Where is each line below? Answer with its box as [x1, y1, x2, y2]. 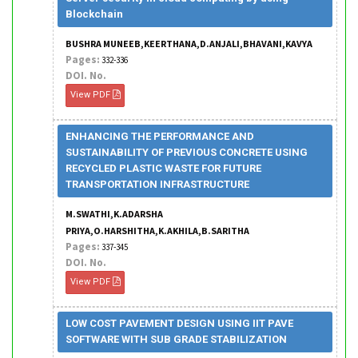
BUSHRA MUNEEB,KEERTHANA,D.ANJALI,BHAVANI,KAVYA [66, 38, 312, 50]
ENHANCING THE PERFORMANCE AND [66, 130, 254, 142]
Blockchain [66, 8, 123, 20]
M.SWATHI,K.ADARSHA [66, 208, 163, 220]
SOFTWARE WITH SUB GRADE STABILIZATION [66, 333, 287, 345]
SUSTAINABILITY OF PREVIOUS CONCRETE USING [66, 146, 308, 158]
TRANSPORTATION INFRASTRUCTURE [66, 178, 249, 190]
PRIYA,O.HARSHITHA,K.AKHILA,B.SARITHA [66, 225, 249, 237]
